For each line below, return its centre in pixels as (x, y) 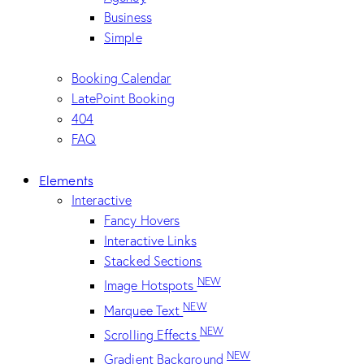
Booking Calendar (121, 78)
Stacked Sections (153, 260)
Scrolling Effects (152, 334)
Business (128, 17)
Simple (123, 37)
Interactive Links (150, 240)
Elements (66, 179)
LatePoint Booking (123, 98)
